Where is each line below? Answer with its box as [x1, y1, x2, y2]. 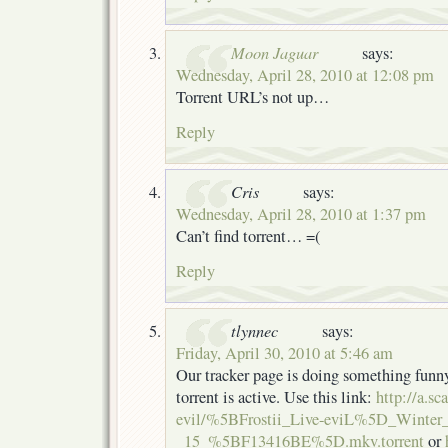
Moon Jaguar [231, 40, 318, 63]
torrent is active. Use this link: [176, 385, 376, 408]
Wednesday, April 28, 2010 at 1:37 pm [176, 202, 426, 225]
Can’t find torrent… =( [176, 224, 320, 247]
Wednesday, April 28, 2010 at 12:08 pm [176, 63, 434, 86]
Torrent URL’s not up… [176, 85, 329, 108]
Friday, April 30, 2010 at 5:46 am [176, 341, 393, 364]
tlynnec [231, 318, 278, 341]
